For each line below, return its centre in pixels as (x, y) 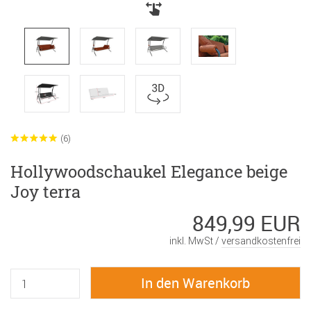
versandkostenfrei (261, 241)
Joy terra (45, 191)
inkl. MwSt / (195, 241)
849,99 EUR (246, 223)
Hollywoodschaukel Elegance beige (149, 171)
